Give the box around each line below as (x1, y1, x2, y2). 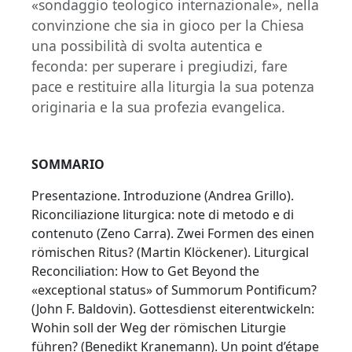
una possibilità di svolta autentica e (31, 36, 262, 56)
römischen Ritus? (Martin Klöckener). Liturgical (31, 244, 309, 262)
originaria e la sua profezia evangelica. (31, 97, 285, 117)
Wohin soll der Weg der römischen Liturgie (31, 319, 286, 337)
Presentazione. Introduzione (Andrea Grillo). (31, 187, 294, 205)
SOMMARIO (31, 156, 104, 174)
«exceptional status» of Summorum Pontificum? (31, 281, 317, 299)
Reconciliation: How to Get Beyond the (31, 262, 259, 280)
